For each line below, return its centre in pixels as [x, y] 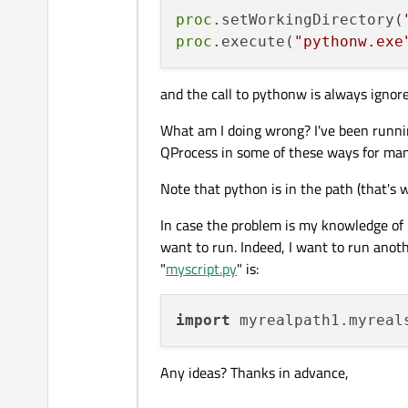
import [203, 321]
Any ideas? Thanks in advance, [255, 373]
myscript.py [201, 269]
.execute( [253, 42]
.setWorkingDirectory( [308, 20]
